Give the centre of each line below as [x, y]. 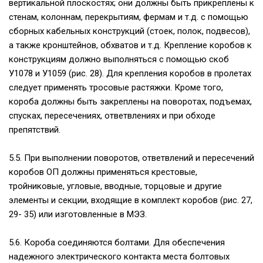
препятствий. [35, 130]
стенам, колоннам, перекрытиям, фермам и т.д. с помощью [129, 17]
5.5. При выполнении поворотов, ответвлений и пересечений [131, 158]
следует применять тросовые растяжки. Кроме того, [116, 87]
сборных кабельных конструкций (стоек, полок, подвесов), [129, 31]
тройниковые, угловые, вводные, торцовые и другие [115, 186]
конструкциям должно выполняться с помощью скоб [119, 59]
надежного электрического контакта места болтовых [119, 257]
